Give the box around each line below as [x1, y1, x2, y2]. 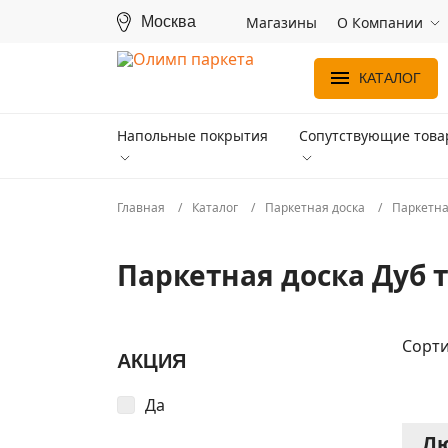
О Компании [337, 12, 423, 32]
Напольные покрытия [117, 126, 268, 145]
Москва [141, 12, 196, 30]
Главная [117, 199, 168, 216]
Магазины [246, 12, 317, 32]
